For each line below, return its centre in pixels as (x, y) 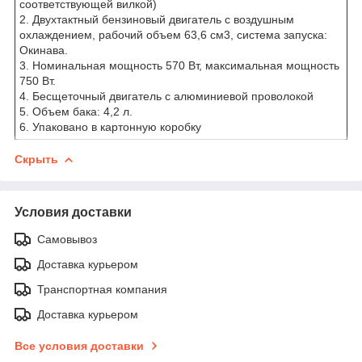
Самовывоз (67, 239)
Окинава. (44, 50)
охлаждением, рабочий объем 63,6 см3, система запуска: (173, 34)
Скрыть (36, 159)
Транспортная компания (102, 289)
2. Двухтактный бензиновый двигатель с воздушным (157, 19)
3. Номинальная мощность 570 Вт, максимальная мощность (179, 65)
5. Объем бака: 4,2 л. (76, 111)
